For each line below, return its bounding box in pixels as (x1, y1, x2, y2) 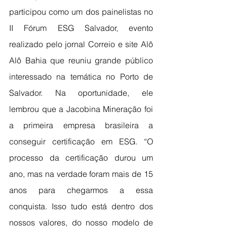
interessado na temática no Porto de (9, 71, 153, 82)
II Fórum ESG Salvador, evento (9, 23, 153, 33)
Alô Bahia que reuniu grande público (9, 55, 153, 65)
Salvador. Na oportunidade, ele (9, 88, 153, 98)
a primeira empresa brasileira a (9, 120, 153, 130)
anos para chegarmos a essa (9, 185, 153, 195)
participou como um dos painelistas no (9, 7, 153, 17)
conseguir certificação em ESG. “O (9, 136, 153, 146)
